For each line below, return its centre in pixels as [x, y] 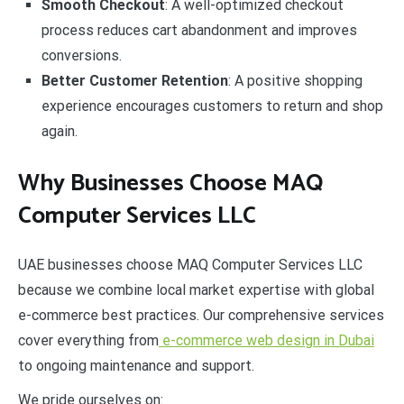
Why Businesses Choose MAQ [170, 183]
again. [59, 132]
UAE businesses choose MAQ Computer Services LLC [190, 264]
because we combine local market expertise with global [196, 289]
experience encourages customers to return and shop [212, 106]
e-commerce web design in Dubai [266, 340]
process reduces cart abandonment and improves [199, 31]
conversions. [81, 56]
